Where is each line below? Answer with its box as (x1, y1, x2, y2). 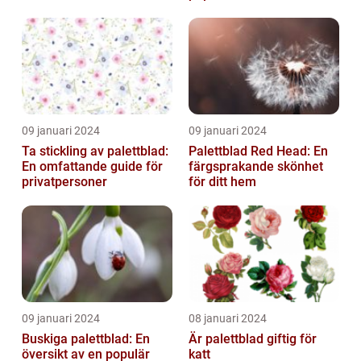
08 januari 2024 (189, 311, 267, 325)
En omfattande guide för (22, 158, 163, 174)
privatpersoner (22, 173, 107, 189)
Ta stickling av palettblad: (22, 143, 168, 159)
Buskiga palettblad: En (22, 330, 150, 346)
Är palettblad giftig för (189, 330, 317, 346)
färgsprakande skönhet (189, 158, 323, 174)
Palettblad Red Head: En (189, 143, 328, 159)
